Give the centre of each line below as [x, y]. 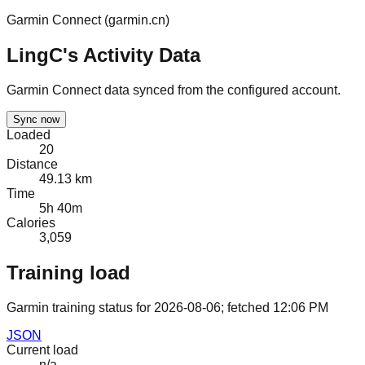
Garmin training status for [80, 307]
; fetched [245, 307]
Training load [68, 272]
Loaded [29, 134]
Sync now [36, 119]
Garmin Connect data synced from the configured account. [174, 90]
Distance [32, 164]
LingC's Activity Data [103, 55]
